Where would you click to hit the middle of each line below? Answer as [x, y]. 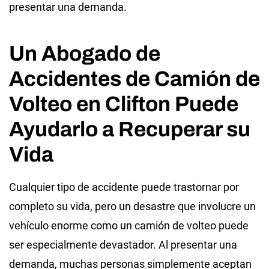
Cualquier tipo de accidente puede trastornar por [124, 187]
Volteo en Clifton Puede [124, 104]
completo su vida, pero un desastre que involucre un [132, 206]
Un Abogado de [85, 53]
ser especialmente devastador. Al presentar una [123, 244]
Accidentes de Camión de [134, 78]
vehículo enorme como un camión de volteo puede [129, 225]
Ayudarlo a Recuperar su [130, 129]
